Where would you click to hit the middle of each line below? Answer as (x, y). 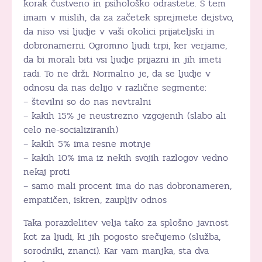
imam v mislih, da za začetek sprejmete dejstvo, (128, 17)
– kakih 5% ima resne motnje (87, 143)
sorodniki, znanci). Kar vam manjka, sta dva (116, 250)
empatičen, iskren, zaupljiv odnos (95, 199)
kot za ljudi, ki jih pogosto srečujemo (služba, (122, 236)
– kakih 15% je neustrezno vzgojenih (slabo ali (125, 115)
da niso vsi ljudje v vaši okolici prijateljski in (119, 31)
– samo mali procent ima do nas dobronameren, (127, 185)
